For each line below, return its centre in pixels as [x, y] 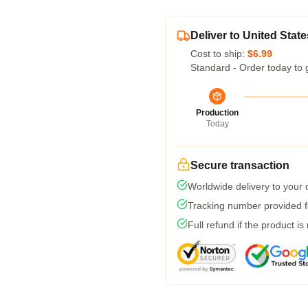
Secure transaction [240, 165]
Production [217, 113]
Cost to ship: [219, 54]
